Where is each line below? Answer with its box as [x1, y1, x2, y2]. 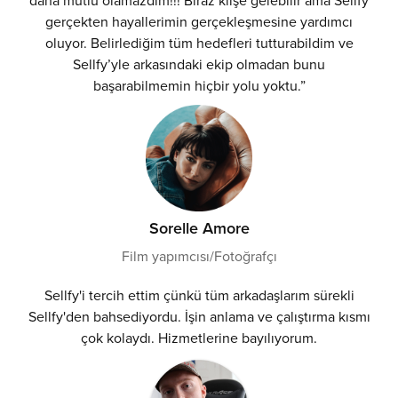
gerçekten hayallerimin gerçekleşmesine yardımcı [45, 11, 353, 31]
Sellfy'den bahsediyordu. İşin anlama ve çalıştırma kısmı [28, 306, 370, 326]
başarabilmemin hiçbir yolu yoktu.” [92, 75, 306, 95]
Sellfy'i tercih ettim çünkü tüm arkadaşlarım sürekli [44, 284, 354, 305]
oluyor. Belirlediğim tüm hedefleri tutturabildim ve [44, 32, 354, 52]
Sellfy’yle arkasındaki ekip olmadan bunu [73, 53, 325, 74]
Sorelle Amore [148, 216, 250, 239]
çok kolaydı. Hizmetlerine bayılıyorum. [81, 327, 317, 347]
